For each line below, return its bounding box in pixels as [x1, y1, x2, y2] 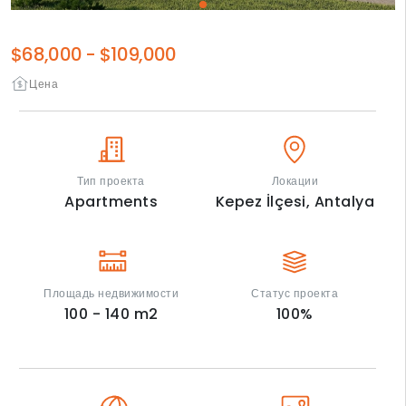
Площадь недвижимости [43, 285, 179, 302]
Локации [271, 173, 319, 189]
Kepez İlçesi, [215, 191, 314, 213]
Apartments [64, 191, 159, 213]
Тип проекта [77, 173, 145, 189]
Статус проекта [251, 285, 339, 302]
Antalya [314, 191, 375, 213]
